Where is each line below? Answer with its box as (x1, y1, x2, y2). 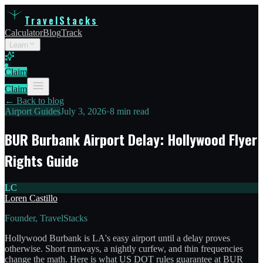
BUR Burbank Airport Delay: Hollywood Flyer (5, 128, 257, 150)
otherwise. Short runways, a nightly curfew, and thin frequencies (5, 243, 243, 254)
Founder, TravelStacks (5, 213, 87, 223)
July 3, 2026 (60, 106, 106, 116)
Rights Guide (5, 149, 79, 171)
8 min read (110, 106, 149, 116)
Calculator (5, 28, 43, 38)
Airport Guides (5, 106, 60, 116)
